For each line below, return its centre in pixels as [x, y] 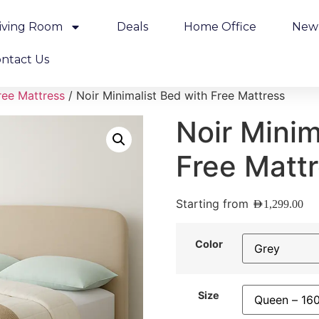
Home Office [220, 27]
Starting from [214, 204]
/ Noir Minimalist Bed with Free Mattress [175, 95]
